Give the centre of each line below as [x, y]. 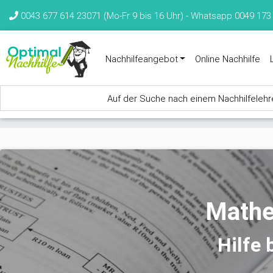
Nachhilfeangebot [141, 59]
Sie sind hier [56, 134]
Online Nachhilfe [228, 59]
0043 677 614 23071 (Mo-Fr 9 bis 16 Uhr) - [105, 16]
